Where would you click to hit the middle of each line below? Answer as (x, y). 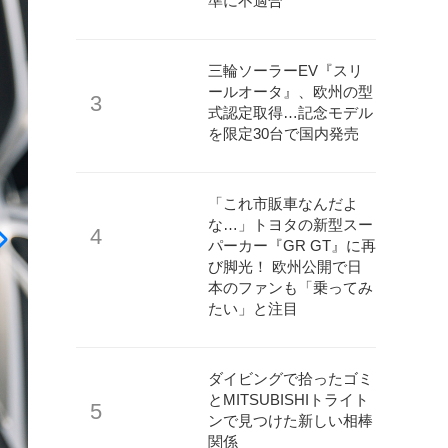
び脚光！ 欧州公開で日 (285, 266)
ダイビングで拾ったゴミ (290, 378)
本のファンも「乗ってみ (290, 287)
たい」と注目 (253, 308)
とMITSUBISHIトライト (288, 399)
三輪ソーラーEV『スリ (285, 70)
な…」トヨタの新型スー (290, 224)
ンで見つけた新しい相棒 (290, 420)
